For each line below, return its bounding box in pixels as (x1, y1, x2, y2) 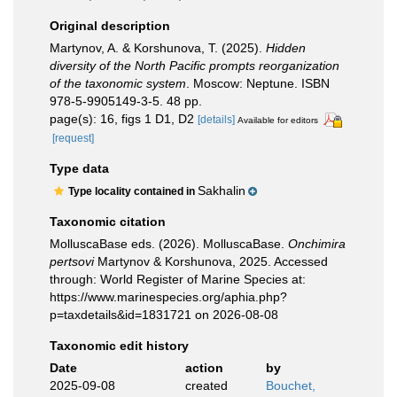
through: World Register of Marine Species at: (50, 271, 306, 286)
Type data (50, 160, 109, 175)
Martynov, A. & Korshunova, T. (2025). (50, 41, 266, 55)
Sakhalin (198, 183, 245, 198)
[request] (52, 131, 94, 144)
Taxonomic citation (50, 214, 166, 229)
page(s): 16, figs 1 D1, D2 (50, 112, 198, 126)
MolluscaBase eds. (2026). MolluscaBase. (50, 236, 288, 251)
